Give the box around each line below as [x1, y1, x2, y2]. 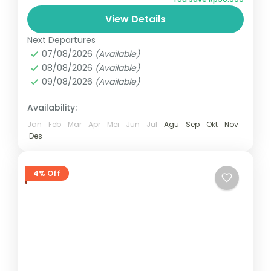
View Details [105, 12, 166, 27]
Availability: [27, 102, 77, 114]
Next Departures [27, 34, 96, 47]
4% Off [33, 168, 60, 178]
